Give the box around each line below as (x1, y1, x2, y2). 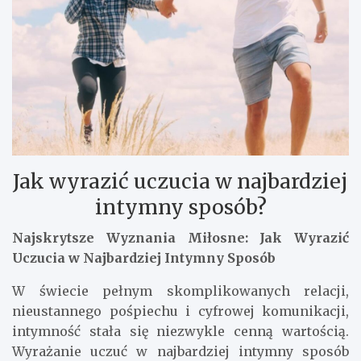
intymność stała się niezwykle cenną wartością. (12, 322, 349, 339)
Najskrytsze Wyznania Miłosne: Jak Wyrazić (12, 229, 349, 246)
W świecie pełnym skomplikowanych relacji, (12, 282, 349, 299)
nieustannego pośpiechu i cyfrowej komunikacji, (12, 302, 349, 319)
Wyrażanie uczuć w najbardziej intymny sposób (12, 342, 349, 359)
